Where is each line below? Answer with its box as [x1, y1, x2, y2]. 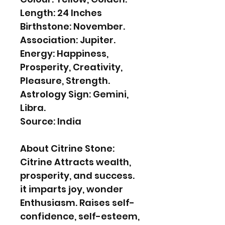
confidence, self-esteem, [20, 209, 140, 222]
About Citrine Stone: [20, 142, 115, 155]
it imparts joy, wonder [20, 182, 123, 195]
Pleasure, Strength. [20, 74, 110, 87]
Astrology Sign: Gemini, [20, 87, 129, 100]
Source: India [20, 115, 81, 128]
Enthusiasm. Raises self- [20, 196, 135, 209]
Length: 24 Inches [20, 6, 102, 19]
